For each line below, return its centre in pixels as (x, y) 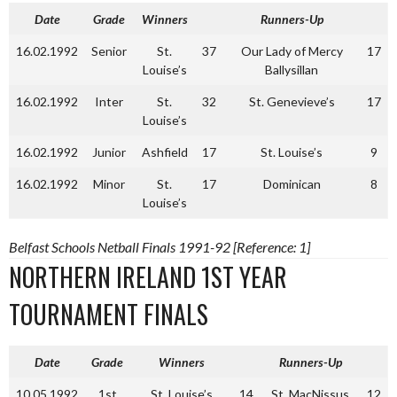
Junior (109, 152)
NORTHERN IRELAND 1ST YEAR (148, 277)
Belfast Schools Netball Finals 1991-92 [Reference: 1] (160, 247)
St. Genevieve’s (292, 101)
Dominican (292, 184)
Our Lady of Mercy (292, 51)
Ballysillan (292, 70)
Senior (109, 51)
